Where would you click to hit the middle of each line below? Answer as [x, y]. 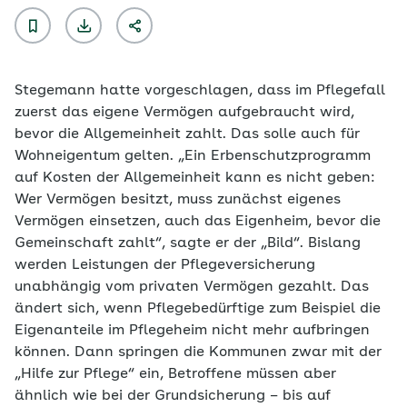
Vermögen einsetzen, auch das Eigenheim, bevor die [198, 222]
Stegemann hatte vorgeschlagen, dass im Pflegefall [200, 91]
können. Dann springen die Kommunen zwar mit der [198, 352]
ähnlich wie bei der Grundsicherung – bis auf [173, 396]
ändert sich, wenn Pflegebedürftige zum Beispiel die [198, 309]
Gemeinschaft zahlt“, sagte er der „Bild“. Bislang [188, 243]
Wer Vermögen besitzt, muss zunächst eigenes [178, 200]
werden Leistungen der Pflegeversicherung [165, 265]
